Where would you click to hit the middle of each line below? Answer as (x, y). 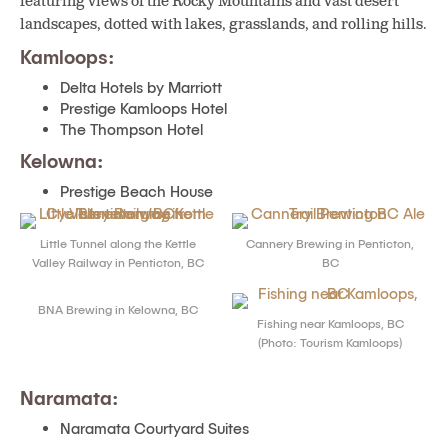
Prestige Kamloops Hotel (143, 108)
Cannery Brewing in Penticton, (330, 242)
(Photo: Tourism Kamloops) (330, 341)
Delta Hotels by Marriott (141, 87)
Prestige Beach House (136, 191)
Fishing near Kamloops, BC (330, 322)
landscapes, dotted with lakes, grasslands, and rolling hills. (223, 24)
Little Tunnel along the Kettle (118, 242)
